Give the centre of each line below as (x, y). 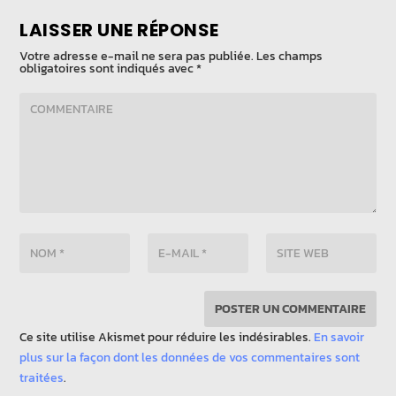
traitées (42, 377)
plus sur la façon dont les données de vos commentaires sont (190, 357)
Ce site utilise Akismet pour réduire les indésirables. (167, 337)
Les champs (290, 56)
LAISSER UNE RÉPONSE (119, 30)
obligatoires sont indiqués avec (108, 68)
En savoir (339, 337)
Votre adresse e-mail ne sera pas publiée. (137, 56)
